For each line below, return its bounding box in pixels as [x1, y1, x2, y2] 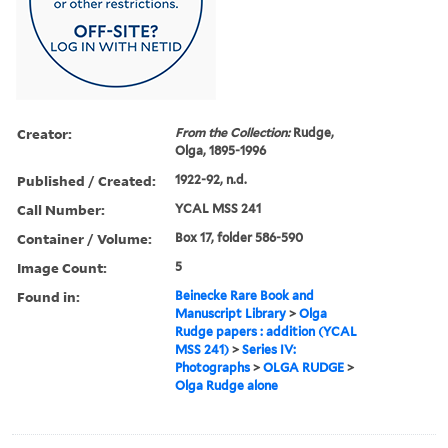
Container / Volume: [17, 228, 152, 248]
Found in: [17, 286, 80, 306]
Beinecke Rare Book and [175, 287, 315, 303]
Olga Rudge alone [175, 377, 279, 393]
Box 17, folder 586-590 [175, 229, 304, 245]
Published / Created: [17, 170, 156, 190]
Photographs [175, 359, 251, 375]
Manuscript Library [175, 305, 287, 321]
